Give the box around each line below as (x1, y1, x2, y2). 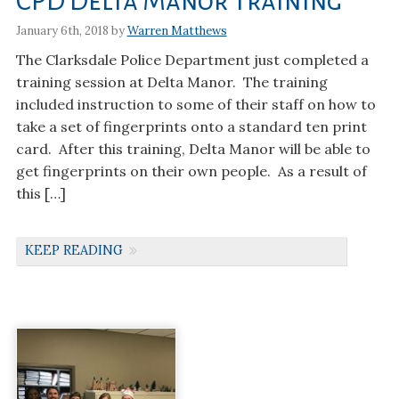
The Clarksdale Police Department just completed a (15, 50, 372, 69)
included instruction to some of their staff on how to (15, 94, 376, 113)
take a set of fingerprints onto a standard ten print (15, 117, 367, 135)
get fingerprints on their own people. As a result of (15, 161, 367, 180)
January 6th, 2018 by (15, 22, 127, 38)
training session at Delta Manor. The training (15, 72, 328, 91)
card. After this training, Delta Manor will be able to (15, 139, 370, 158)
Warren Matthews (126, 22, 227, 38)
